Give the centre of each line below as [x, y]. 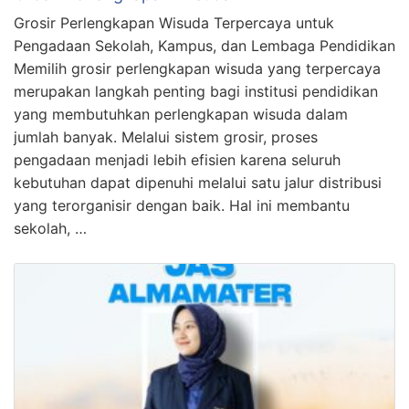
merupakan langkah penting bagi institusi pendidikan [196, 92]
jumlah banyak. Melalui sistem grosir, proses [166, 137]
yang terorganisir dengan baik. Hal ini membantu [182, 206]
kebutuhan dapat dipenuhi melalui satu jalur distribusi [198, 183]
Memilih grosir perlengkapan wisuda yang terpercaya [197, 69]
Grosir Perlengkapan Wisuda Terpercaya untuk [174, 23]
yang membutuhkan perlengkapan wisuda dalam [181, 115]
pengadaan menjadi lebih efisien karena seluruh [177, 160]
